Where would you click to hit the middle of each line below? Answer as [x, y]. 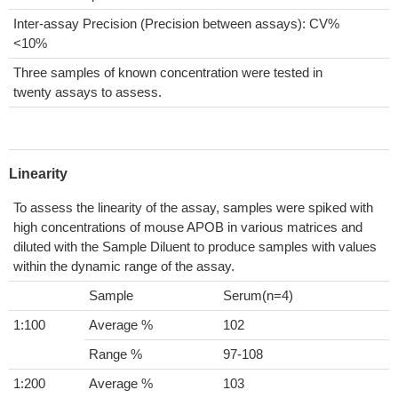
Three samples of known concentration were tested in [168, 72]
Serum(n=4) [258, 295]
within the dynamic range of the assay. [124, 266]
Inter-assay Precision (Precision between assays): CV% [176, 24]
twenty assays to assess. [88, 92]
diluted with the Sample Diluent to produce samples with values [195, 247]
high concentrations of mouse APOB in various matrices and [188, 227]
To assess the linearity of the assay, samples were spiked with [193, 207]
